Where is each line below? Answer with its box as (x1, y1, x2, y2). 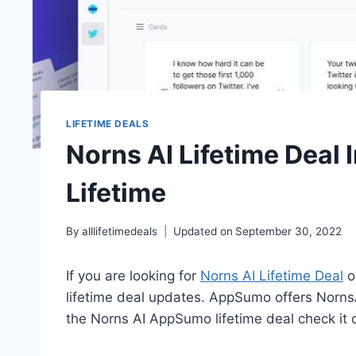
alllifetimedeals (82, 224, 158, 238)
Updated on (173, 224, 234, 238)
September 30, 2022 (235, 224, 342, 238)
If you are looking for (66, 267, 200, 284)
